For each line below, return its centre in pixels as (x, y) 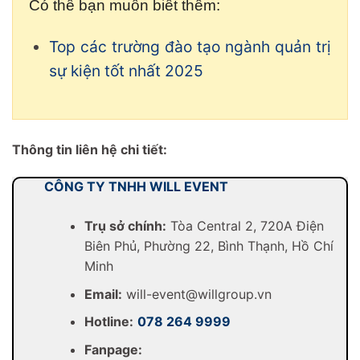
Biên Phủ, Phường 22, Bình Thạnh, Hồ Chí (209, 245)
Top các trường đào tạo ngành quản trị (190, 47)
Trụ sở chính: (125, 225)
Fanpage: (113, 349)
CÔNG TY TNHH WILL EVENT (136, 186)
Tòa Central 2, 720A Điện (245, 225)
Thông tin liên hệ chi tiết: (90, 150)
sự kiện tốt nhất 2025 (126, 71)
